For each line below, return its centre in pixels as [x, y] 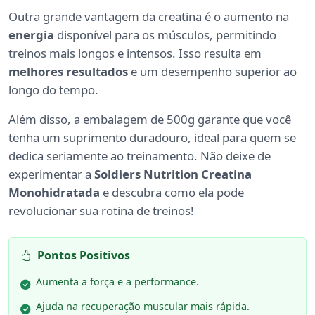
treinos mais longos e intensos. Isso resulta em [135, 53]
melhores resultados [68, 71]
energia [31, 34]
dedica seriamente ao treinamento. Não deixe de [140, 155]
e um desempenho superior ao [212, 71]
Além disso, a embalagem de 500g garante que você [150, 119]
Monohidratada [54, 192]
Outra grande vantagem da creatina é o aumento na [149, 16]
